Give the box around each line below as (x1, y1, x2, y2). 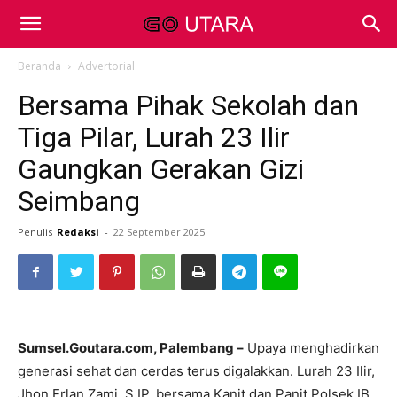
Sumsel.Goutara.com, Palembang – (18, 339, 244, 356)
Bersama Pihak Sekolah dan (18, 89, 359, 122)
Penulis (18, 225, 52, 238)
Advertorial (78, 58, 135, 74)
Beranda (18, 58, 61, 74)
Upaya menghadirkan (244, 339, 379, 356)
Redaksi (57, 225, 99, 238)
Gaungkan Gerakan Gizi (18, 152, 304, 186)
